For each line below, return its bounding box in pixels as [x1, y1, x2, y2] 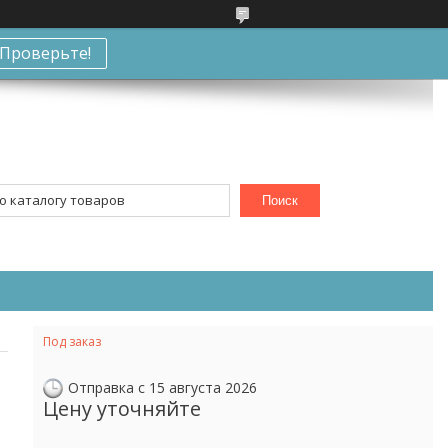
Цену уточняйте [43, 395, 201, 423]
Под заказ [43, 332, 101, 350]
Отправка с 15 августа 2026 [68, 378, 257, 398]
